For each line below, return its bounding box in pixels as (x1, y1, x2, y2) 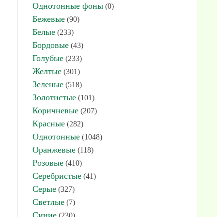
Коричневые (32, 106, 78, 115)
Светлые (32, 197, 64, 207)
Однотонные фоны (32, 1, 103, 11)
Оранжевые (32, 145, 76, 155)
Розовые (32, 158, 63, 168)
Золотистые (32, 93, 76, 102)
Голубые (32, 53, 63, 63)
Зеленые (32, 79, 63, 89)
